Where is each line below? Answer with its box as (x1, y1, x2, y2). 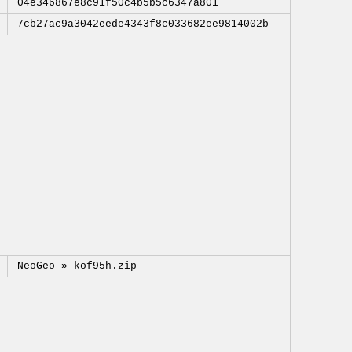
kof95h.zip (73, 260, 137, 272)
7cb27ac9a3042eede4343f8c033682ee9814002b (16, 18, 269, 30)
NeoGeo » (16, 260, 74, 272)
